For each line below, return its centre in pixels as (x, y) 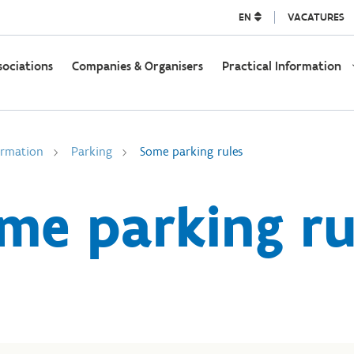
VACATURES (316, 17)
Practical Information (281, 66)
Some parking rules (191, 151)
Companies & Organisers (137, 66)
